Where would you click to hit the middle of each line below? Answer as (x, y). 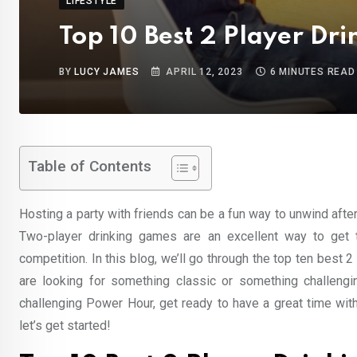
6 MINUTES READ (312, 72)
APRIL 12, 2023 (204, 72)
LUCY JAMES (107, 72)
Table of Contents (90, 167)
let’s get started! (65, 326)
